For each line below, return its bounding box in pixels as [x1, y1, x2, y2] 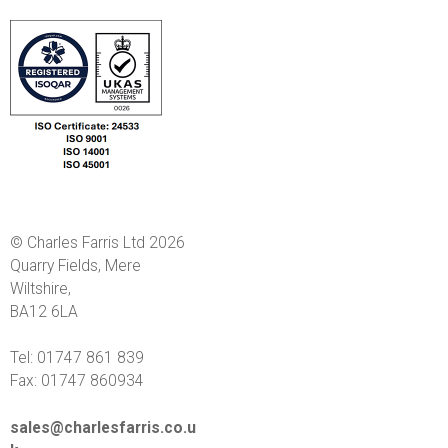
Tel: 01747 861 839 [10, 349, 144, 368]
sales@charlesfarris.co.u [10, 418, 196, 437]
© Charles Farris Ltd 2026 [10, 233, 185, 252]
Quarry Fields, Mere [10, 256, 141, 275]
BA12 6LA [10, 302, 78, 321]
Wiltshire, [10, 279, 71, 298]
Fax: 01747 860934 [10, 372, 144, 391]
